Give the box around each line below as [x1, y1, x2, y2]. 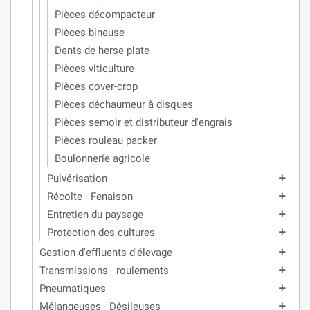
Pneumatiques [39, 282, 106, 295]
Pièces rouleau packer [55, 134, 157, 147]
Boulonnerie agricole [55, 152, 150, 165]
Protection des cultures [47, 226, 155, 239]
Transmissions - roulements [39, 264, 169, 277]
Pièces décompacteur [55, 8, 155, 21]
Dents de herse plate [55, 44, 149, 57]
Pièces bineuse [55, 26, 125, 39]
